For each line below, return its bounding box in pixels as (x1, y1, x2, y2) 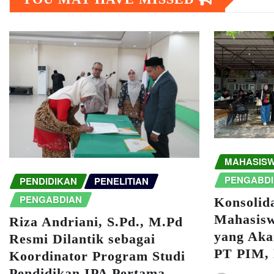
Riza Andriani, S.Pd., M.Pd (9, 213, 183, 229)
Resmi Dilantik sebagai (9, 231, 155, 246)
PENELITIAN (94, 174, 149, 188)
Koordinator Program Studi (9, 248, 185, 264)
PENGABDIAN (20, 193, 82, 207)
